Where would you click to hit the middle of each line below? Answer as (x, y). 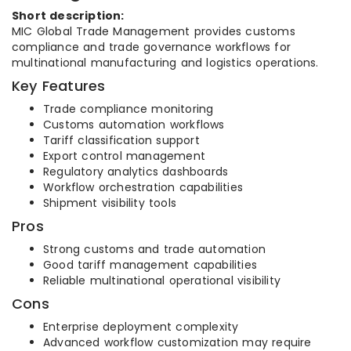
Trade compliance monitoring (128, 109)
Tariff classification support (121, 140)
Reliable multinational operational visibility (162, 280)
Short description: (68, 16)
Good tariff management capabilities (150, 265)
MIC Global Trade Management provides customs (154, 31)
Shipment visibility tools (110, 203)
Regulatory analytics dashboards (136, 172)
